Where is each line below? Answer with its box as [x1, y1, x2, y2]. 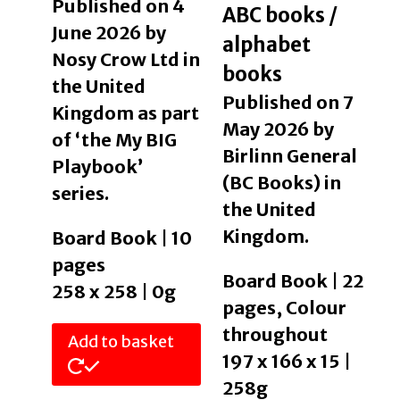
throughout [221, 322, 328, 346]
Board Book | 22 [221, 269, 363, 292]
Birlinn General [221, 144, 357, 167]
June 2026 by [51, 21, 166, 44]
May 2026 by [221, 117, 334, 140]
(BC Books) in [221, 171, 341, 194]
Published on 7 [221, 90, 354, 113]
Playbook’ [51, 154, 143, 178]
